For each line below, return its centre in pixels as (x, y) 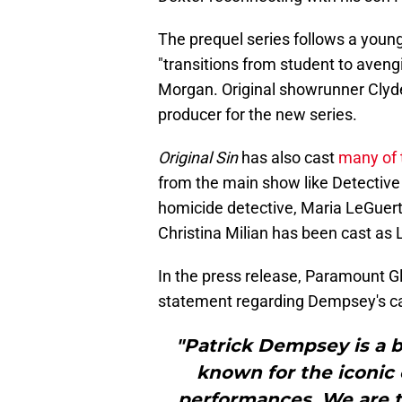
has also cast (288, 158)
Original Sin (198, 158)
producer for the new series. (258, 115)
